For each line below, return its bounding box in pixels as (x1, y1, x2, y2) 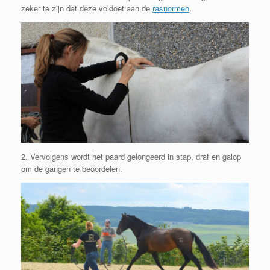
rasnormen (152, 2, 189, 14)
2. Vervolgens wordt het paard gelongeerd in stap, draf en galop (21, 150, 241, 162)
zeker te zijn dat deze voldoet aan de (21, 2, 152, 14)
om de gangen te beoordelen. (21, 162, 122, 174)
